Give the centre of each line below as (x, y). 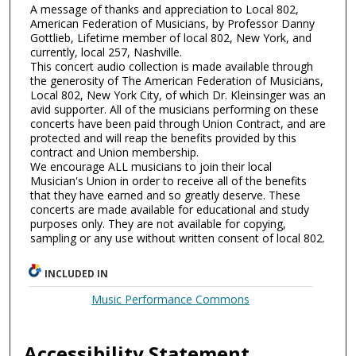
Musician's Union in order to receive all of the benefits (168, 180)
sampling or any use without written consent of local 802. (178, 238)
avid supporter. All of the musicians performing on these (174, 109)
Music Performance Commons (171, 299)
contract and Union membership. (114, 152)
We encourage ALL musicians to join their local (151, 166)
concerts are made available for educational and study (170, 209)
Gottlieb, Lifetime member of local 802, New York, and (171, 37)
